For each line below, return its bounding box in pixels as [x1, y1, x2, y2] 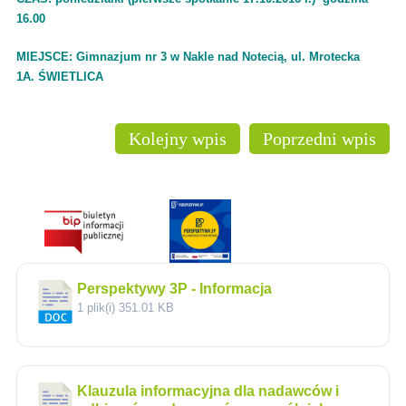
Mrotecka [309, 51, 360, 63]
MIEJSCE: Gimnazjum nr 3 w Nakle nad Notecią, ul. [16, 51, 309, 63]
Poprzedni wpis [263, 129, 376, 149]
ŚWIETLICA [38, 71, 103, 83]
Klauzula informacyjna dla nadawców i [77, 383, 339, 399]
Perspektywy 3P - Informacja [77, 281, 272, 296]
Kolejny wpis [129, 129, 227, 149]
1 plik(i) [77, 302, 119, 314]
